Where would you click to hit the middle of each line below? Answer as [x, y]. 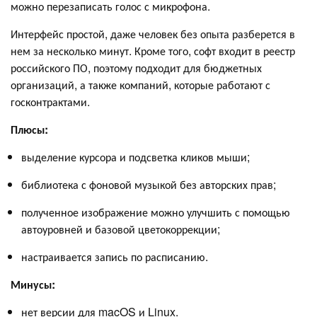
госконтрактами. [50, 102]
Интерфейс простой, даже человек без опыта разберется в [153, 34]
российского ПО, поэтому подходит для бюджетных [136, 68]
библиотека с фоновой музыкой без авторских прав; [149, 185]
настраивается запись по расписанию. [115, 257]
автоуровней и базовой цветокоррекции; [121, 229]
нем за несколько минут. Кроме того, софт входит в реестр [153, 51]
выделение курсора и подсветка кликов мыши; [136, 157]
